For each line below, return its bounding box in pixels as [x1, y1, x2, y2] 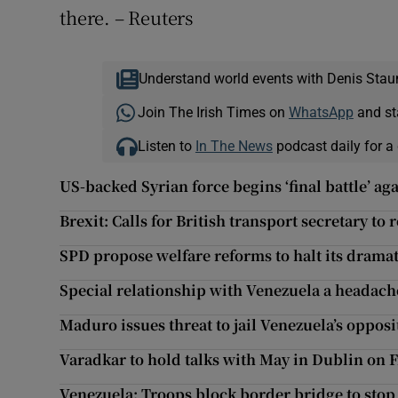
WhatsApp [288, 105, 354, 120]
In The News [195, 139, 273, 154]
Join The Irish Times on [137, 105, 289, 120]
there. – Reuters [60, 4, 194, 31]
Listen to [137, 139, 195, 154]
